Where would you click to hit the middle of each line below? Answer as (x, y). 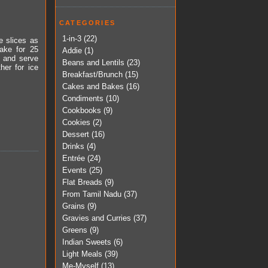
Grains (74, 206)
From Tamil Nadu (92, 194)
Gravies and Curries (97, 218)
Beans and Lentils (93, 62)
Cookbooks (82, 110)
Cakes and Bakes (93, 86)
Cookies (76, 122)
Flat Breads (82, 182)
